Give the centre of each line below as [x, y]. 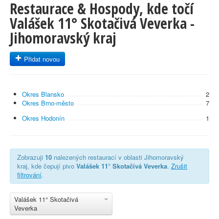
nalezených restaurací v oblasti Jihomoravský [118, 157]
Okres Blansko [43, 94]
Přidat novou [41, 59]
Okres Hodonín [43, 118]
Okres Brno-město [48, 103]
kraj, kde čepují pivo [47, 166]
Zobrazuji [31, 157]
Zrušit [179, 166]
